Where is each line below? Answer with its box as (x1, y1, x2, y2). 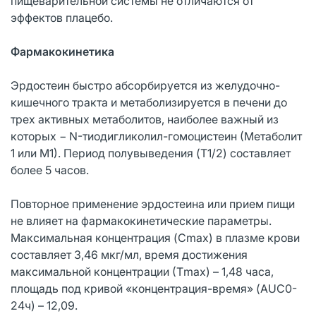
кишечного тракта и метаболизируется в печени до (11, 95, 287, 109)
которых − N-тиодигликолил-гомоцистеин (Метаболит (11, 128, 302, 143)
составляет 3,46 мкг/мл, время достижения (11, 247, 248, 262)
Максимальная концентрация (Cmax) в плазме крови (11, 230, 300, 245)
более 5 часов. (11, 162, 89, 177)
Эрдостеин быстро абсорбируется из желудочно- (11, 78, 280, 92)
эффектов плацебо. (11, 10, 113, 25)
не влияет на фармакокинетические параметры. (11, 213, 272, 228)
